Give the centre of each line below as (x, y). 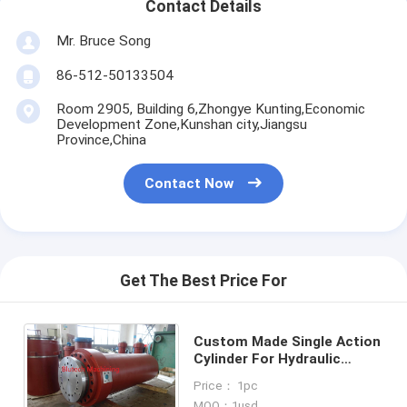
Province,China (101, 139)
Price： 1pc (225, 385)
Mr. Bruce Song (103, 40)
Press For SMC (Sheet (268, 376)
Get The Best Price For (203, 281)
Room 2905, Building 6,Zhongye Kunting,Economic (210, 109)
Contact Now (189, 184)
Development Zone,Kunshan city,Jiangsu (181, 124)
